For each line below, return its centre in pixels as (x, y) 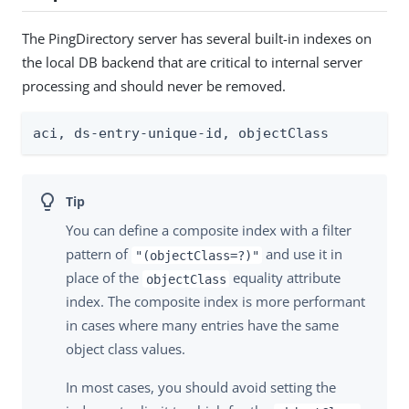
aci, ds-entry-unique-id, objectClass (181, 133)
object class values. (126, 349)
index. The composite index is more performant (215, 302)
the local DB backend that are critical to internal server (192, 62)
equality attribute (285, 278)
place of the (104, 278)
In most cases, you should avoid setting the (201, 388)
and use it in (303, 254)
